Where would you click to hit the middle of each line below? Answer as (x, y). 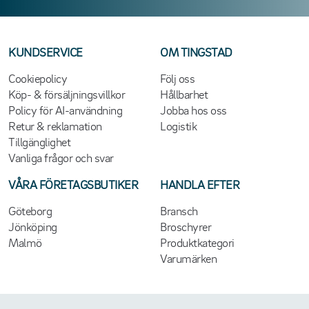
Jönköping (33, 226)
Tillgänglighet (40, 141)
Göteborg (30, 210)
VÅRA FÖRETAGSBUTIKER (73, 184)
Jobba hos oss (193, 110)
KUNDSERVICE (46, 52)
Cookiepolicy (38, 78)
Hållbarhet (184, 94)
